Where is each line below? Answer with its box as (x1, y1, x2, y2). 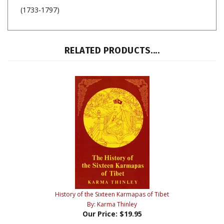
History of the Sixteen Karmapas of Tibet (55, 185, 169, 194)
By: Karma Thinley (87, 195, 137, 204)
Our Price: (82, 204, 117, 214)
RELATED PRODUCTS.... (64, 40, 160, 51)
